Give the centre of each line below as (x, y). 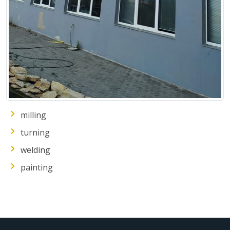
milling (33, 115)
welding (35, 150)
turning (35, 132)
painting (37, 167)
